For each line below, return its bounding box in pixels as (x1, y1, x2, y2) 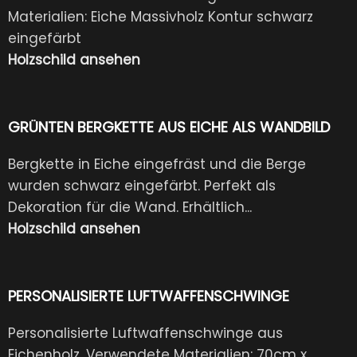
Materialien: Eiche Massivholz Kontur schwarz (8, 6, 313, 26)
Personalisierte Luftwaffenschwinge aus (8, 323, 283, 343)
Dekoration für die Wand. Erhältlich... (8, 197, 252, 217)
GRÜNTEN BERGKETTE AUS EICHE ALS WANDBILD (8, 116, 330, 137)
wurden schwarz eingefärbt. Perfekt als (8, 175, 276, 195)
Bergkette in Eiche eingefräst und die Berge (8, 154, 306, 174)
